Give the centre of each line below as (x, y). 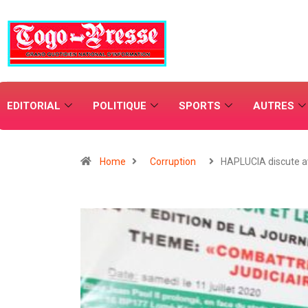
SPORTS (200, 106)
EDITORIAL (34, 106)
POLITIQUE (120, 106)
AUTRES (274, 106)
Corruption (173, 162)
